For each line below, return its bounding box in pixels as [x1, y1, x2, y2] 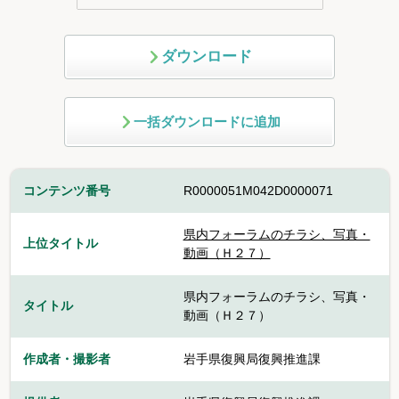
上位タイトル [22, 236, 98, 251]
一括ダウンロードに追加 [133, 114, 281, 130]
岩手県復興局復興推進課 [183, 352, 321, 367]
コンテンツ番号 [22, 183, 110, 199]
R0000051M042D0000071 [183, 183, 333, 199]
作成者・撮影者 [22, 352, 110, 367]
